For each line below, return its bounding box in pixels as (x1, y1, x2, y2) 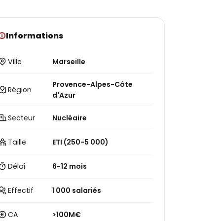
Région (8, 85, 32, 95)
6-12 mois (52, 161, 87, 171)
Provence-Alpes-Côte (52, 79, 133, 89)
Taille (8, 137, 27, 147)
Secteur (8, 113, 36, 123)
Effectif (8, 185, 34, 195)
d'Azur (52, 90, 76, 100)
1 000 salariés (52, 185, 102, 195)
